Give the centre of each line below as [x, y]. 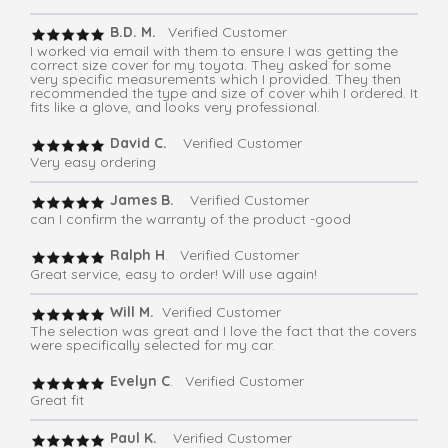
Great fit [57, 400]
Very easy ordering [93, 162]
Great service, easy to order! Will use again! [173, 274]
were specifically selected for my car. [152, 345]
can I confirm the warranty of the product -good [190, 219]
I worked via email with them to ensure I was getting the [214, 51]
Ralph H [135, 255]
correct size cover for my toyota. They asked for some [210, 65]
